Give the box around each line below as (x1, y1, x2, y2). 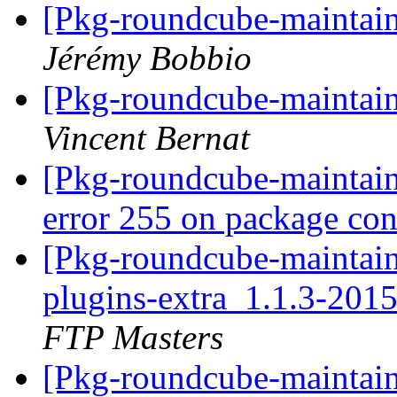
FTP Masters (43, 318, 223, 357)
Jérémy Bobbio (43, 39, 252, 78)
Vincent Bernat (43, 119, 250, 158)
